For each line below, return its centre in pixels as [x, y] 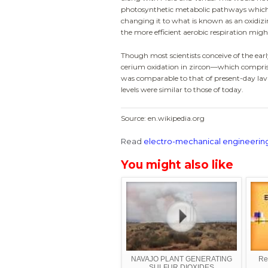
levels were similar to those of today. [182, 90]
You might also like [177, 165]
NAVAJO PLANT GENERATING [181, 259]
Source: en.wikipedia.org [163, 118]
